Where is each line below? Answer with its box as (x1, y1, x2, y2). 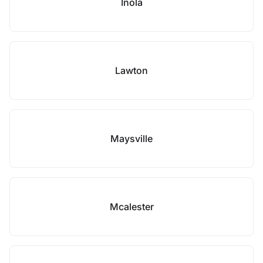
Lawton (115, 65, 148, 76)
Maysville (110, 133, 153, 144)
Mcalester (109, 201, 154, 213)
